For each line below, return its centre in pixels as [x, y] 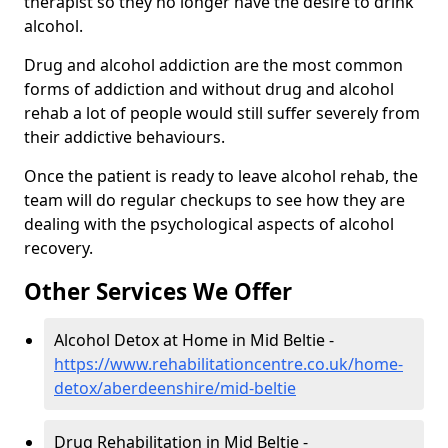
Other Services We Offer [158, 292]
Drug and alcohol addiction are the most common [213, 65]
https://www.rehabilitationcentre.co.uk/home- [228, 364]
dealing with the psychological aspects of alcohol [209, 224]
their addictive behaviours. [124, 137]
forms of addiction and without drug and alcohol [209, 89]
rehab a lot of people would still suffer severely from [222, 113]
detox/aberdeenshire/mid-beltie [175, 388]
